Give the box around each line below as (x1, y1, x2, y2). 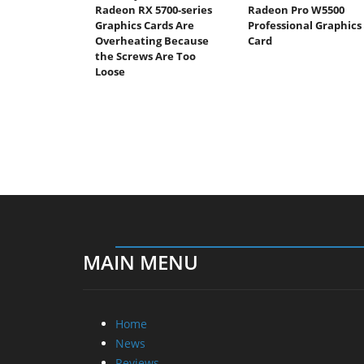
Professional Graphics (247, 17, 362, 32)
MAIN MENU (83, 248, 198, 275)
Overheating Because (95, 32, 209, 48)
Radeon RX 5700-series (95, 2, 212, 17)
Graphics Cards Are (95, 17, 194, 32)
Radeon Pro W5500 (247, 2, 344, 17)
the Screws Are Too (95, 48, 196, 63)
